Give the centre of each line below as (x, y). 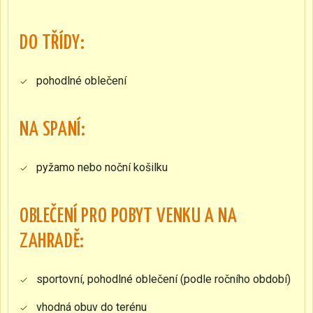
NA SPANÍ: (53, 130)
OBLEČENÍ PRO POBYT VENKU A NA (129, 217)
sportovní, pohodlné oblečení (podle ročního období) (163, 279)
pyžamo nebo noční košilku (102, 167)
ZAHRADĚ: (52, 242)
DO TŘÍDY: (52, 43)
